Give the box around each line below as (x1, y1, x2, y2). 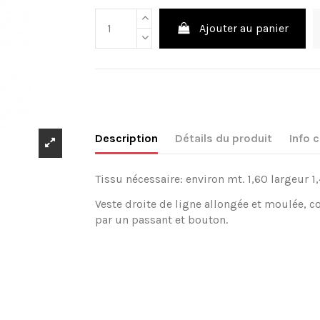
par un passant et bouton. (95, 213, 229, 227)
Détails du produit (175, 131, 273, 146)
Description (95, 131, 159, 146)
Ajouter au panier (199, 21, 289, 35)
